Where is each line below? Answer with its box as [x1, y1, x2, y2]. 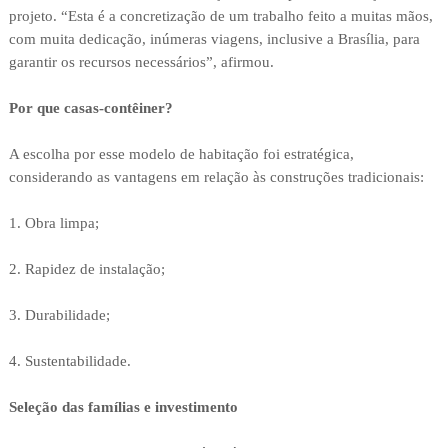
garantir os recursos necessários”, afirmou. [8, 54, 274, 71]
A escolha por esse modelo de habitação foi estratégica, [8, 146, 354, 163]
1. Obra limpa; [8, 215, 99, 232]
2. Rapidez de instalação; [8, 261, 165, 278]
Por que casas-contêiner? [8, 100, 173, 117]
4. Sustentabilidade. [8, 353, 131, 370]
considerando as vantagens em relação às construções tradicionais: [8, 169, 424, 186]
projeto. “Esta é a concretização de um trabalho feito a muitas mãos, [8, 8, 433, 25]
